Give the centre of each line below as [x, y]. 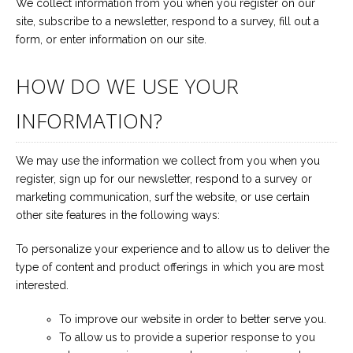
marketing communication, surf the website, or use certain [163, 197]
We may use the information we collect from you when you [168, 161]
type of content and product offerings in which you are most [170, 267]
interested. [42, 285]
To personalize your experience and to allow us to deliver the [173, 249]
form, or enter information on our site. [111, 39]
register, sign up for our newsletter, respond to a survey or [164, 179]
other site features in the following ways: [118, 215]
